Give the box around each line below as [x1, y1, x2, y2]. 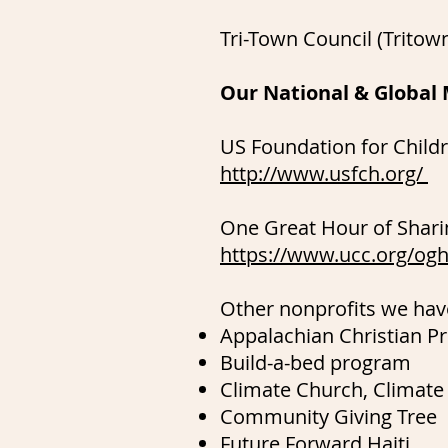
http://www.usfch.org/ [220, 159, 428, 187]
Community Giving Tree [220, 402, 437, 430]
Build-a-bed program [220, 348, 411, 376]
